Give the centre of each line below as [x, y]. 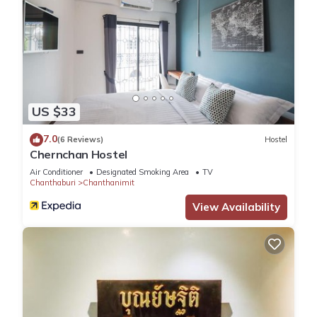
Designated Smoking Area [143, 172]
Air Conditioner [56, 172]
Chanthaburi [53, 182]
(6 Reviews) [80, 140]
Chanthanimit [109, 182]
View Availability [236, 207]
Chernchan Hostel [79, 154]
